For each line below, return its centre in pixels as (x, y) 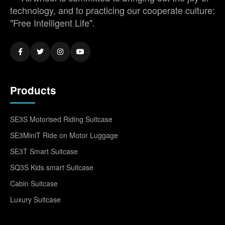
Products (33, 90)
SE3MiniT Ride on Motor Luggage (64, 135)
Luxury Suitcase (35, 199)
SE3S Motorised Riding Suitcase (61, 119)
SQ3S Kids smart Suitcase (52, 167)
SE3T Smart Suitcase (44, 151)
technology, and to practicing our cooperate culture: (113, 10)
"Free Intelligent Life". (52, 22)
